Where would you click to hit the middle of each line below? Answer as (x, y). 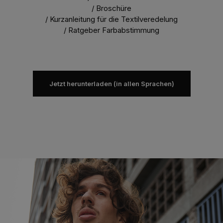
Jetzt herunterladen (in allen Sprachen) (111, 83)
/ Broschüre (111, 8)
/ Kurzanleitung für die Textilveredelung (111, 19)
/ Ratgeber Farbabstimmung (111, 30)
